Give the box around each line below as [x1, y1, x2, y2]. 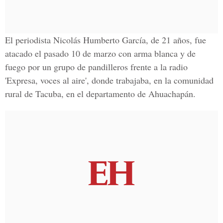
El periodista [5, 34, 51, 46]
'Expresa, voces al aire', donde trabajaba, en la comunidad [5, 74, 214, 86]
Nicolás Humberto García [51, 34, 146, 46]
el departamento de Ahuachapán [77, 88, 193, 100]
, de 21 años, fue [146, 34, 206, 46]
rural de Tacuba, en [5, 88, 77, 100]
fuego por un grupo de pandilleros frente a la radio [5, 61, 188, 73]
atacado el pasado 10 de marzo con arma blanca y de [5, 47, 196, 59]
